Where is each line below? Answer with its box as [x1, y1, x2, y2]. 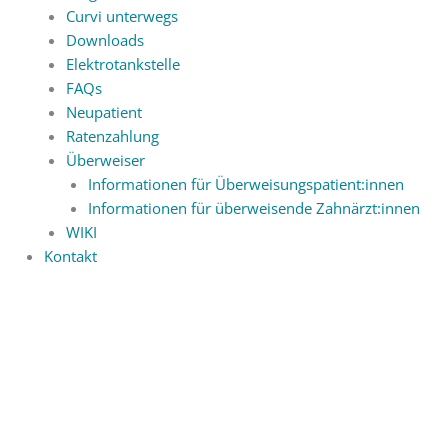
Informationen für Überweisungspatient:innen [87, 173, 404, 194]
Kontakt [43, 245, 97, 266]
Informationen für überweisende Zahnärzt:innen [87, 197, 420, 218]
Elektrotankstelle [65, 53, 180, 74]
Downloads [65, 29, 144, 50]
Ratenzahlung [65, 125, 159, 146]
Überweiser [65, 149, 145, 170]
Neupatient [65, 101, 142, 122]
